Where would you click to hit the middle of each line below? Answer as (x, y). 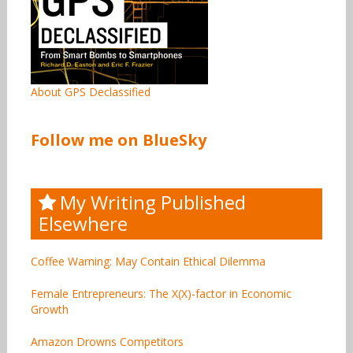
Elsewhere (83, 223)
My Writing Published (152, 202)
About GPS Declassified (90, 91)
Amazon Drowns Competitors (107, 341)
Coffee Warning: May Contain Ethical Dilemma (148, 261)
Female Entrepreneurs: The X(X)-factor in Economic (161, 293)
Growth (49, 309)
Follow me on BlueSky (118, 139)
